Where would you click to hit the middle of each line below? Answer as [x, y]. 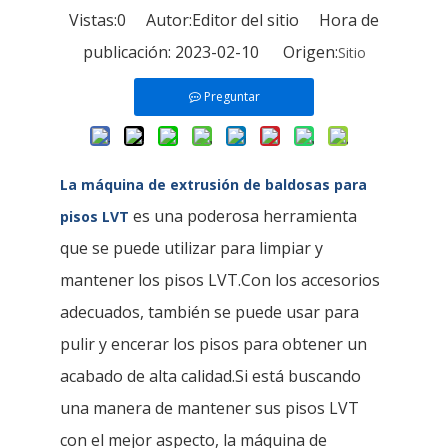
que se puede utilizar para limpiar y [191, 247]
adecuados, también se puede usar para [209, 311]
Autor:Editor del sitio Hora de [252, 19]
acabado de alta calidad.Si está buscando [210, 375]
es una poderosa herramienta [243, 215]
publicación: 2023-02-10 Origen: [210, 51]
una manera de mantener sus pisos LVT [209, 407]
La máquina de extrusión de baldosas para [213, 184]
